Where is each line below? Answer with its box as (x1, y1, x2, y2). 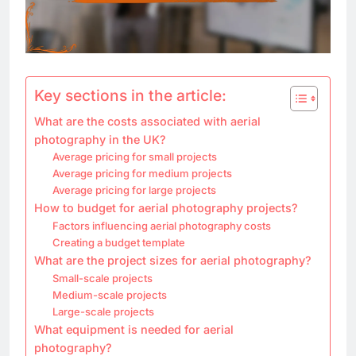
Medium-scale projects (52, 288, 167, 301)
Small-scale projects (52, 271, 153, 284)
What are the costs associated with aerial (34, 114, 261, 128)
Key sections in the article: (34, 85, 226, 105)
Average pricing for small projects (52, 149, 217, 163)
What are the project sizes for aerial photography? (34, 253, 311, 267)
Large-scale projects (52, 304, 154, 318)
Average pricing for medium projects (52, 166, 232, 180)
